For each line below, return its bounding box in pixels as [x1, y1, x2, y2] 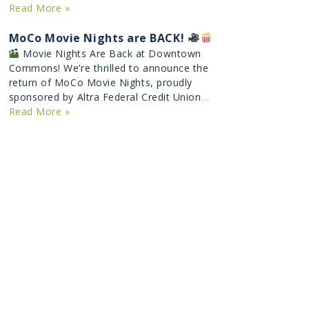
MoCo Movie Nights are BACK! [8, 30, 188, 46]
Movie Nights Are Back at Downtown [19, 46, 201, 60]
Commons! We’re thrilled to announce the [8, 61, 209, 74]
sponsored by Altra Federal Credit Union [8, 90, 201, 103]
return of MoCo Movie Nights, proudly [8, 75, 192, 89]
